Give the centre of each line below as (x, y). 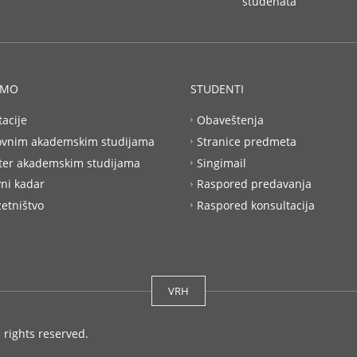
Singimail (222, 163)
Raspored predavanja (254, 184)
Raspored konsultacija (256, 205)
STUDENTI (217, 89)
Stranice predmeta (247, 141)
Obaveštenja (230, 120)
